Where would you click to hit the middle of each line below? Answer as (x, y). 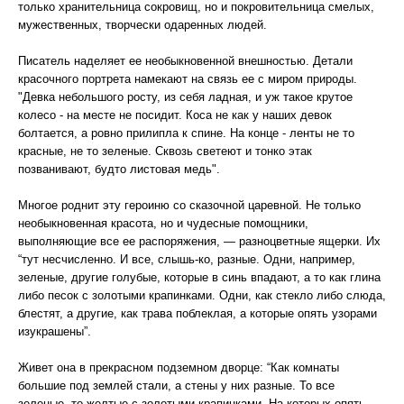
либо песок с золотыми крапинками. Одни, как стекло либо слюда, (202, 295)
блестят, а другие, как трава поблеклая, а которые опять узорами (197, 313)
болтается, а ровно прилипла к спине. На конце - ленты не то (186, 133)
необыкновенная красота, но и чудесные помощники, (163, 223)
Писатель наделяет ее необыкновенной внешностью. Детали (185, 61)
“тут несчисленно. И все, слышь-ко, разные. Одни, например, (187, 259)
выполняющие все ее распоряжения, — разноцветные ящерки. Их (199, 241)
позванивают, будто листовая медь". (119, 169)
